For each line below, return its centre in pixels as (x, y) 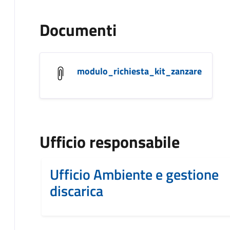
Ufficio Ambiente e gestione (134, 174)
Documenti (78, 30)
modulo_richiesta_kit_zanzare (139, 71)
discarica (76, 190)
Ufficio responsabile (110, 141)
